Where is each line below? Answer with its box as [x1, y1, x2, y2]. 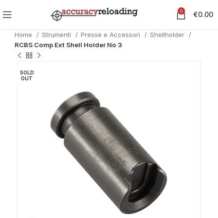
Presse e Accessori [81, 31, 142, 38]
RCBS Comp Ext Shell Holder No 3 [15, 41, 122, 49]
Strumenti [42, 31, 73, 38]
